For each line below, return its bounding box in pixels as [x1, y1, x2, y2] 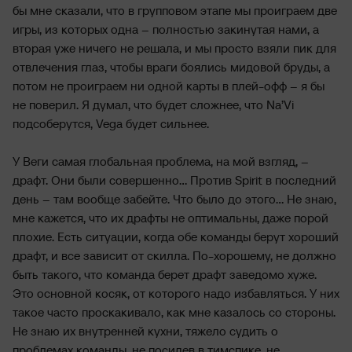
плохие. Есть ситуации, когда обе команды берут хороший [13, 229, 339, 244]
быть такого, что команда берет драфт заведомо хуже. [13, 266, 317, 282]
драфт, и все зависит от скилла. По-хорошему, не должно [13, 247, 336, 263]
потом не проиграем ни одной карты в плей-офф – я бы [13, 78, 324, 93]
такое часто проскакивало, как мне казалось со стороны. [13, 304, 335, 320]
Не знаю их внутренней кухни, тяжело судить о [13, 323, 278, 339]
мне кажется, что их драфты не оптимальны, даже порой [13, 210, 328, 225]
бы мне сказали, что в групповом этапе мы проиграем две [13, 2, 337, 18]
